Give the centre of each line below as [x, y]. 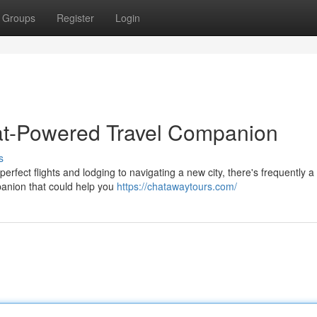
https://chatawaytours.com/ [177, 186]
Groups [19, 18]
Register [75, 18]
